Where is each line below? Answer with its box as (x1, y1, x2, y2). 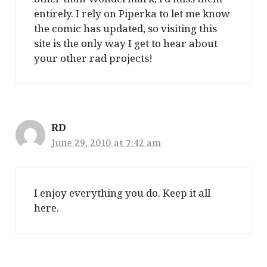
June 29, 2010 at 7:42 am (51, 138, 161, 149)
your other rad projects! (34, 51, 153, 66)
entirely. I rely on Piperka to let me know (34, 7, 230, 21)
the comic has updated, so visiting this (34, 21, 217, 36)
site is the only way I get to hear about (34, 36, 218, 51)
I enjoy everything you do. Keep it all (34, 185, 210, 200)
